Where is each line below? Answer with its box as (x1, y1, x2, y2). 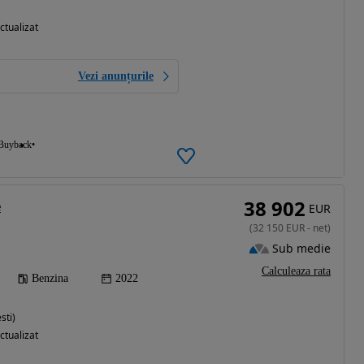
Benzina (31, 272, 68, 285)
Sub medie (272, 240, 331, 256)
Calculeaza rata (262, 265, 331, 278)
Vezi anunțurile (77, 70, 154, 83)
